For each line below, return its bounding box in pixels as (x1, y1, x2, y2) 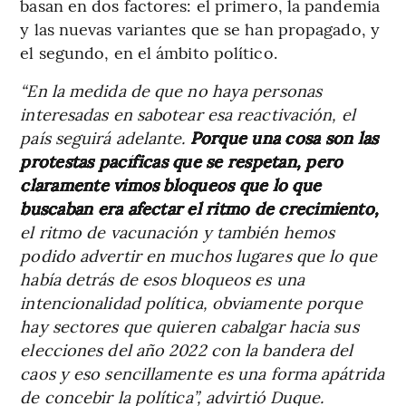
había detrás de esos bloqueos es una (20, 266, 304, 290)
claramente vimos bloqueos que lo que (20, 172, 322, 196)
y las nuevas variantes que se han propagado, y (20, 16, 380, 40)
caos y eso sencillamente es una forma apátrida (20, 361, 384, 384)
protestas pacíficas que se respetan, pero (20, 149, 343, 172)
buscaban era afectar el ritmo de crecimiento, (20, 196, 380, 219)
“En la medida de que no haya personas (20, 78, 323, 101)
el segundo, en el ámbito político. (20, 40, 277, 63)
